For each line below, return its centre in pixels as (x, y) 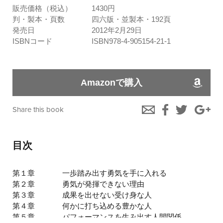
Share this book (38, 110)
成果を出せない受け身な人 (107, 195)
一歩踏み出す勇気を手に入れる (114, 173)
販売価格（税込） (43, 8)
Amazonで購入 (111, 83)
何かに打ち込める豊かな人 (107, 206)
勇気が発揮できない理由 (103, 184)
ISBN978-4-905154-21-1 (131, 41)
